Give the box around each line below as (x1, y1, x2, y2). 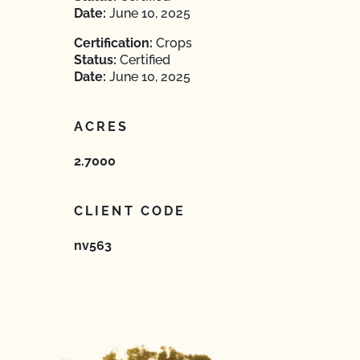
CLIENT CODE (74, 203, 186, 219)
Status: (74, 52, 117, 67)
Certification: (74, 35, 153, 51)
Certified (117, 52, 170, 67)
